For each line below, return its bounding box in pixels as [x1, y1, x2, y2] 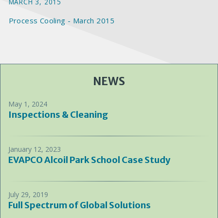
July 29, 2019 [8, 190, 48, 199]
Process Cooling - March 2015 [8, 16, 115, 25]
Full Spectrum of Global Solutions [8, 200, 151, 211]
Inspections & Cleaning [8, 109, 108, 120]
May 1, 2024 [8, 99, 47, 109]
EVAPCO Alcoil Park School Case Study [8, 154, 170, 165]
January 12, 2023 [8, 145, 61, 154]
